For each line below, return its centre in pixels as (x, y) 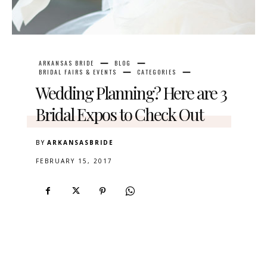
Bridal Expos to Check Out (119, 114)
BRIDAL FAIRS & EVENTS (78, 72)
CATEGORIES (157, 72)
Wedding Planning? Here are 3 (131, 93)
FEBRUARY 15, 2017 (74, 161)
